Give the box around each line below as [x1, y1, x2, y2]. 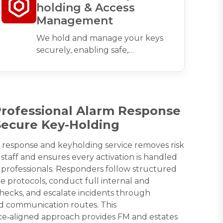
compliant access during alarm [36, 57, 158, 67]
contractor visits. [36, 81, 100, 91]
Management [36, 14, 113, 28]
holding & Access [36, 1, 135, 15]
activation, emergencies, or [36, 69, 142, 79]
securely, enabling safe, [36, 45, 128, 55]
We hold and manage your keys [36, 33, 163, 43]
